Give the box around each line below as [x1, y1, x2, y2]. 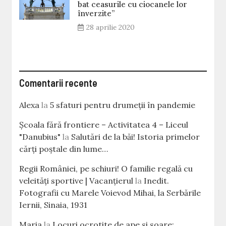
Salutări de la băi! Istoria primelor [71, 131, 200, 142]
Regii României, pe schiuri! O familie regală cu [19, 163, 193, 174]
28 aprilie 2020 [86, 22, 135, 32]
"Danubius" [19, 131, 61, 142]
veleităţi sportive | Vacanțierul [19, 175, 134, 186]
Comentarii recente [19, 76, 98, 89]
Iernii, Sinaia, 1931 [19, 199, 88, 210]
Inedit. [144, 175, 169, 186]
